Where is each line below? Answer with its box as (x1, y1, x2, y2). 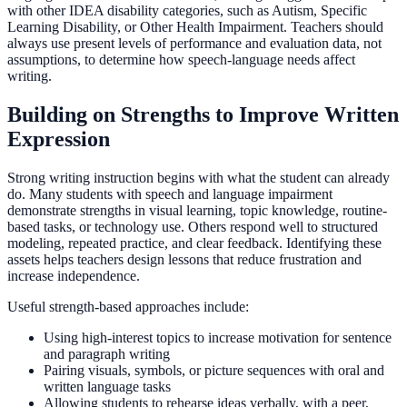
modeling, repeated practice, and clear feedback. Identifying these (7, 235, 382, 252)
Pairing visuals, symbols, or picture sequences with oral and (44, 362, 384, 379)
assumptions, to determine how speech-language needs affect (7, 52, 355, 68)
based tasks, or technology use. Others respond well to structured (7, 219, 378, 235)
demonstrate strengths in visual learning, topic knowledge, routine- (7, 203, 387, 219)
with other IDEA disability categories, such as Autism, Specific (7, 3, 367, 19)
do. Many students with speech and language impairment (7, 186, 333, 203)
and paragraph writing (44, 346, 170, 362)
